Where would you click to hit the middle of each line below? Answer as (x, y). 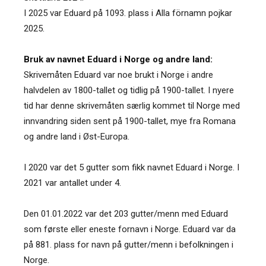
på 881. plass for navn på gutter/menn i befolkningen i (129, 244)
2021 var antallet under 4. (72, 183)
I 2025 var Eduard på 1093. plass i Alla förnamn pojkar (128, 13)
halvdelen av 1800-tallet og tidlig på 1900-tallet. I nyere (129, 90)
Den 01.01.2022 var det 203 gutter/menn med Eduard (126, 213)
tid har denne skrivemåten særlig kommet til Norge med (132, 105)
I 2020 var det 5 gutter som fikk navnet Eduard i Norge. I (132, 167)
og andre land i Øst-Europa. (77, 136)
